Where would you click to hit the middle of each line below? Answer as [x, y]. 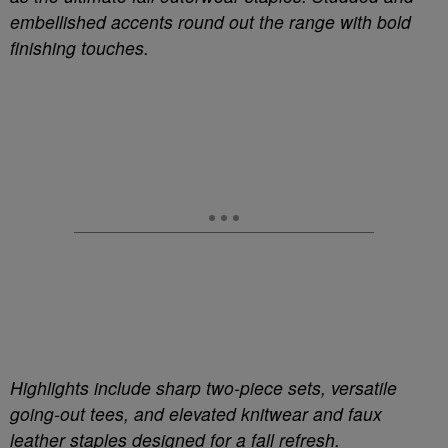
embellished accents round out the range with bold [210, 21]
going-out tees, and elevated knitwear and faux [196, 413]
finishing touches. [79, 47]
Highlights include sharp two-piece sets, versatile [203, 387]
